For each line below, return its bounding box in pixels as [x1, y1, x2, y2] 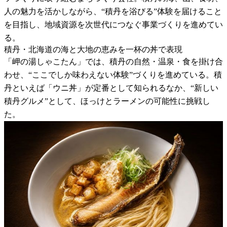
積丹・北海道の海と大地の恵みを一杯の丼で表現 [4, 45, 182, 54]
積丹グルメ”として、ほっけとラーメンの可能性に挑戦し [4, 96, 210, 105]
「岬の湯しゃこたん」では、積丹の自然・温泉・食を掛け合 [4, 57, 223, 66]
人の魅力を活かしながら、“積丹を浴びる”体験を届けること [4, 7, 222, 16]
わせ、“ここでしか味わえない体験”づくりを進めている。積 [4, 70, 222, 79]
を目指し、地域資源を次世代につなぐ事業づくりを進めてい [4, 20, 223, 29]
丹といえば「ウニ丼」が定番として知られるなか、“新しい [4, 83, 218, 92]
